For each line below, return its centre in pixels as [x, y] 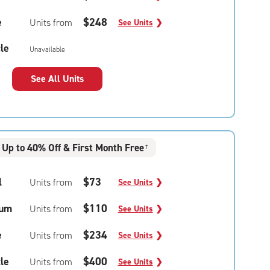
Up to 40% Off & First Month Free [73, 147]
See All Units [57, 79]
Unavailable [47, 49]
